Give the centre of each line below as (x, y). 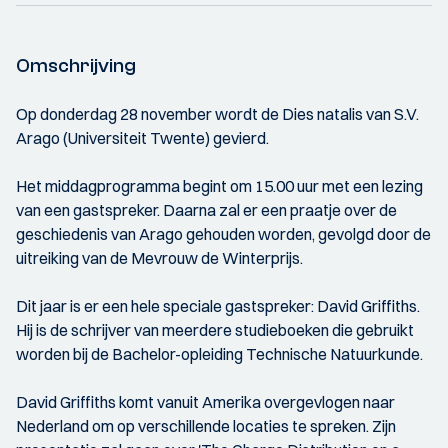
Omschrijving (76, 65)
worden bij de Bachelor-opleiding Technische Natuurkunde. (219, 354)
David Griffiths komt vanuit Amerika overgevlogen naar (205, 402)
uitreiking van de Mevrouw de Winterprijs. (159, 258)
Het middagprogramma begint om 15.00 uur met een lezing (219, 186)
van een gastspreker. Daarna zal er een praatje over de (206, 210)
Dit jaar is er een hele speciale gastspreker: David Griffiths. (218, 306)
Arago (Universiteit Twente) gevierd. (142, 138)
